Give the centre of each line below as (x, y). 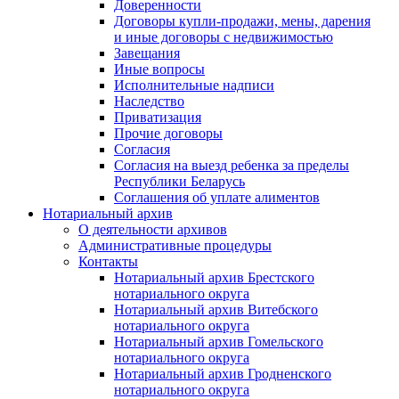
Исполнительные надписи (194, 85)
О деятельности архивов (153, 229)
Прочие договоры (168, 133)
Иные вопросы (159, 69)
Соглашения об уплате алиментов (217, 197)
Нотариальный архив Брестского (214, 277)
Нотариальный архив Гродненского (223, 373)
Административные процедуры (175, 245)
